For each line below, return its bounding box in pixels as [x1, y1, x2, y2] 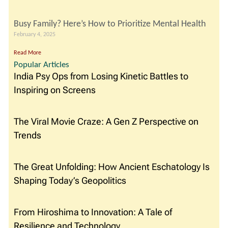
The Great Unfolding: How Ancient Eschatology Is [14, 161, 210, 173]
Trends [14, 130, 43, 141]
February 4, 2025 [14, 31, 55, 38]
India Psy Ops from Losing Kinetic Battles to [14, 71, 188, 82]
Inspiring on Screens [14, 84, 96, 96]
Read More [14, 49, 41, 56]
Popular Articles [14, 59, 69, 70]
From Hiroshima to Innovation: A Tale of [14, 207, 172, 218]
